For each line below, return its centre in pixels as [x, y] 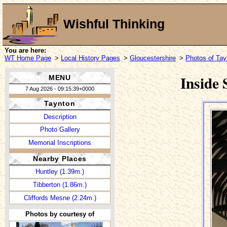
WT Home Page [28, 58]
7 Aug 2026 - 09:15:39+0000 [60, 88]
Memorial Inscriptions [60, 142]
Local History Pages [90, 58]
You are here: [25, 50]
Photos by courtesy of [60, 214]
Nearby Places [60, 159]
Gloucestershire [153, 58]
